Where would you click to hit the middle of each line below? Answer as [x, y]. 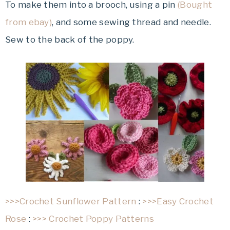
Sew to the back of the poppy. [70, 40]
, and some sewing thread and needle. [133, 22]
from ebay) [29, 22]
